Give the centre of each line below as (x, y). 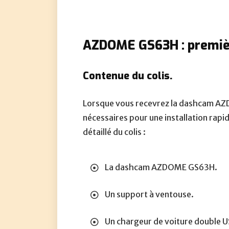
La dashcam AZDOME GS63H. (161, 167)
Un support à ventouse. (150, 194)
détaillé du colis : (114, 132)
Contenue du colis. (128, 76)
